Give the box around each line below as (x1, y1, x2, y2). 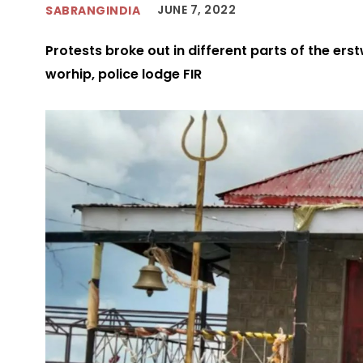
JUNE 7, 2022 (157, 2, 236, 19)
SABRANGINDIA (45, 2, 140, 19)
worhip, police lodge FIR (45, 65, 202, 84)
